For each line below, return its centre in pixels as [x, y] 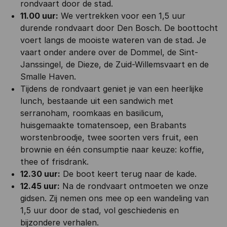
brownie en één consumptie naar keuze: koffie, [112, 149]
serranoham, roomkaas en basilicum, [92, 113]
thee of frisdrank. [54, 162]
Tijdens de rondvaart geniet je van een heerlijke [112, 89]
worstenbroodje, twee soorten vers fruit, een [109, 137]
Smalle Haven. [48, 77]
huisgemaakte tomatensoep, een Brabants [103, 125]
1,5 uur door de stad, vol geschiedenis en [100, 210]
